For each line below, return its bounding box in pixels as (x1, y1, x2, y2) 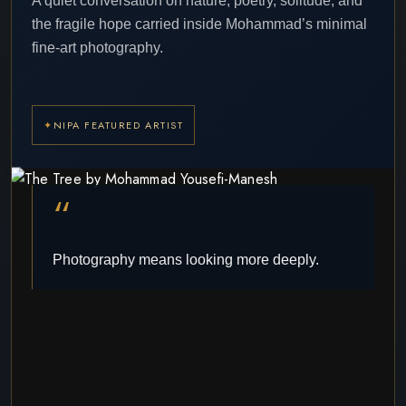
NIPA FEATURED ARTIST (53, 118, 184, 132)
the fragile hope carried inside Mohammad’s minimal (32, 16, 367, 32)
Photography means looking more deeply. (53, 252, 319, 267)
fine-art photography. (32, 40, 163, 55)
